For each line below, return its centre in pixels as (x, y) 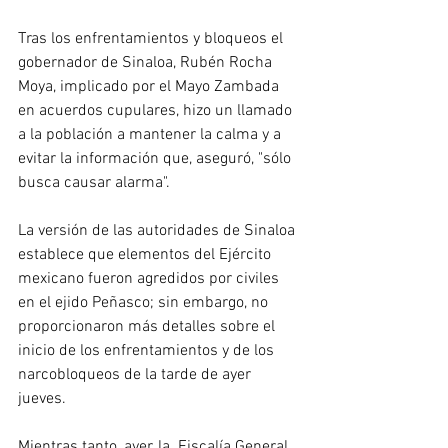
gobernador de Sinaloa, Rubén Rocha (147, 62)
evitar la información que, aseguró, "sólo (156, 158)
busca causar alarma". (94, 182)
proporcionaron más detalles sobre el (148, 326)
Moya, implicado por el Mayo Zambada (150, 86)
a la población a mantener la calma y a (151, 134)
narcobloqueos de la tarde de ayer (136, 374)
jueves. (42, 398)
